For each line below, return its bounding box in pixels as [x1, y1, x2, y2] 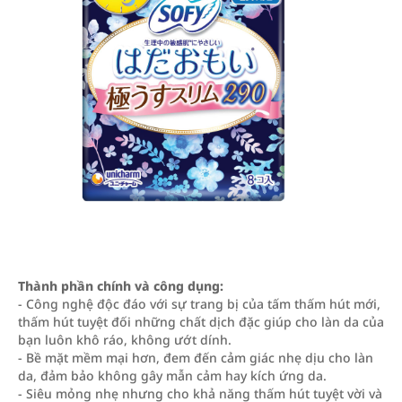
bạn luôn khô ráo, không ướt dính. [18, 331, 232, 348]
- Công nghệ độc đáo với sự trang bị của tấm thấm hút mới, [18, 295, 380, 312]
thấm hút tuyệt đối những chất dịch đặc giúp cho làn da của [18, 313, 384, 330]
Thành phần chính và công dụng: [18, 277, 223, 294]
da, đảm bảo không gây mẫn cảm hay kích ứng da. [18, 367, 327, 384]
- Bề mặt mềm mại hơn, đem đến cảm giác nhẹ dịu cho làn [18, 349, 373, 366]
